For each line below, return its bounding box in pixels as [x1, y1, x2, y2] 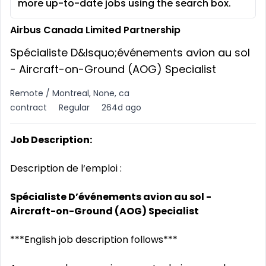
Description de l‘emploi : [10, 161, 122, 175]
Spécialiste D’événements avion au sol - [10, 190, 211, 204]
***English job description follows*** [10, 233, 178, 246]
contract [10, 102, 47, 113]
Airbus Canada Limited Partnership [10, 23, 180, 37]
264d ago [102, 102, 141, 113]
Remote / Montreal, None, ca [10, 87, 129, 99]
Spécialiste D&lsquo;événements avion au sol [10, 45, 250, 60]
